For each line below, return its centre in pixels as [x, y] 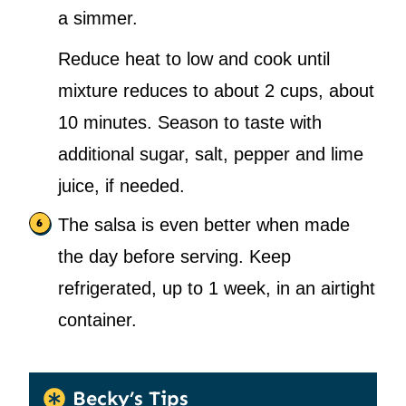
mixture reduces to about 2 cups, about [216, 91]
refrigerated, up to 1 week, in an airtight [217, 289]
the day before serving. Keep [174, 257]
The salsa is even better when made [204, 225]
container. [97, 320]
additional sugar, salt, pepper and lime [211, 155]
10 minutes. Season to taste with [190, 123]
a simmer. [98, 19]
